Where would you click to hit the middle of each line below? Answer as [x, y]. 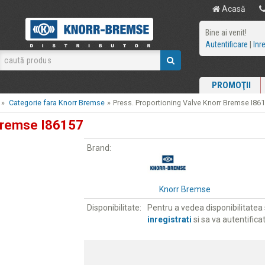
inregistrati [169, 219]
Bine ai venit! [226, 33]
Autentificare [226, 44]
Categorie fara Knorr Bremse [57, 103]
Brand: [99, 148]
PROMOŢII [231, 85]
